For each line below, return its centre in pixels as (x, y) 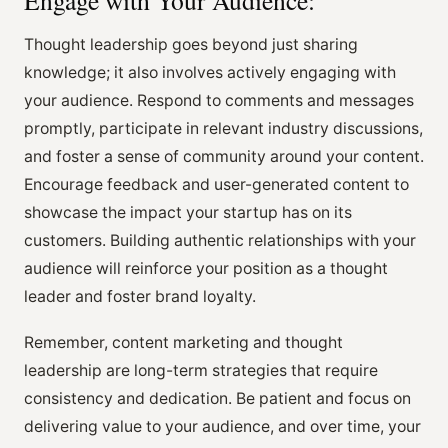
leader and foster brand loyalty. (140, 296)
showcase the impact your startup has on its (188, 212)
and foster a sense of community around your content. (224, 156)
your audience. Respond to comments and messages (219, 100)
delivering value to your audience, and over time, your (222, 426)
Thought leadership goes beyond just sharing (191, 44)
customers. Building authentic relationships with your (220, 240)
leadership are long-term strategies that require (201, 370)
